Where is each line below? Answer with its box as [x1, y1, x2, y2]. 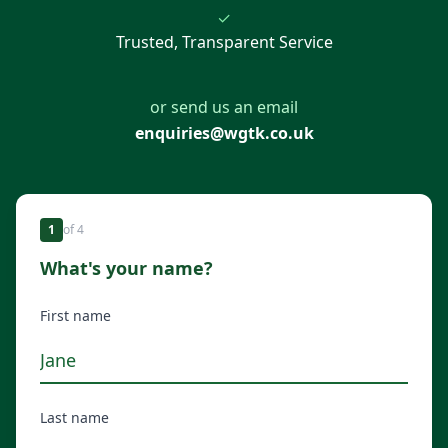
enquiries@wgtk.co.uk [134, 122, 314, 145]
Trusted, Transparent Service [115, 31, 333, 54]
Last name [40, 408, 109, 428]
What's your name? [40, 256, 213, 281]
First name [40, 306, 111, 326]
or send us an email [150, 96, 298, 119]
